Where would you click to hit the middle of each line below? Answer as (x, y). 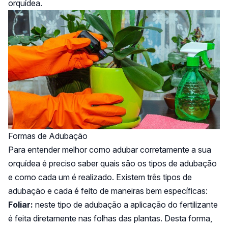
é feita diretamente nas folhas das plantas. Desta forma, (110, 218)
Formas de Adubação (48, 136)
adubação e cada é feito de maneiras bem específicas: (108, 191)
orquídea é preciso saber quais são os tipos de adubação (112, 163)
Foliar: (21, 204)
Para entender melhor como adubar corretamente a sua (110, 149)
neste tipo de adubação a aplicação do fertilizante (125, 204)
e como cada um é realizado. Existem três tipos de (100, 177)
